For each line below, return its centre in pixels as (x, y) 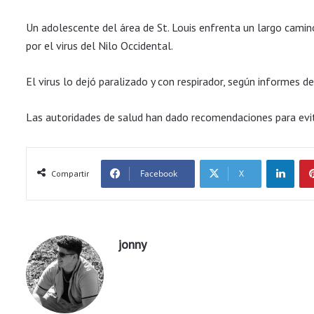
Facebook (159, 174)
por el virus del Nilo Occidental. (100, 46)
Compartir (70, 174)
